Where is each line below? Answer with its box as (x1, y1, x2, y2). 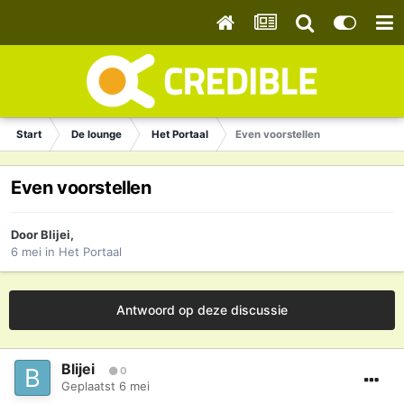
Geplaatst (61, 379, 119, 394)
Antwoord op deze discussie (116, 302, 288, 318)
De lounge (71, 128, 122, 141)
